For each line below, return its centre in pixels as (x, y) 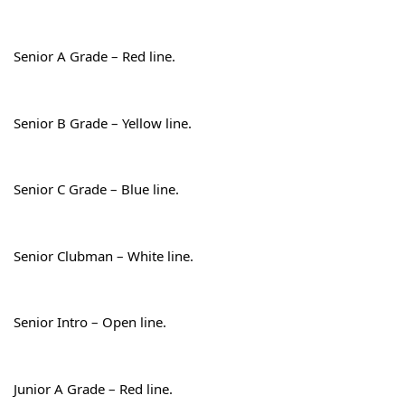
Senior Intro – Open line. (90, 322)
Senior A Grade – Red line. (94, 57)
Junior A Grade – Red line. (93, 388)
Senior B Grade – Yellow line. (103, 122)
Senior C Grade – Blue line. (96, 189)
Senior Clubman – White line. (104, 255)
